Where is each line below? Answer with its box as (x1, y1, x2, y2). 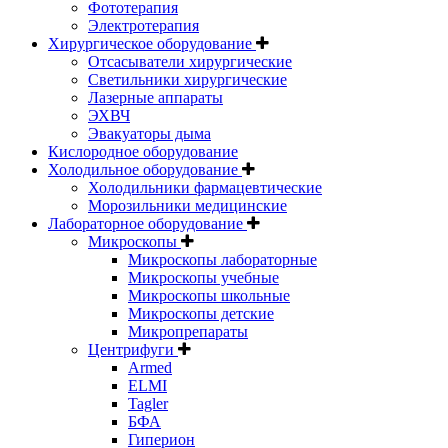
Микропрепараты (128, 322, 248, 340)
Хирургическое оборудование (48, 34, 256, 52)
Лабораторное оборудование (48, 214, 247, 232)
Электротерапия (88, 16, 199, 34)
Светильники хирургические (88, 70, 287, 88)
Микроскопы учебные (128, 268, 279, 286)
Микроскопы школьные (128, 286, 290, 304)
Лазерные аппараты (88, 88, 223, 106)
